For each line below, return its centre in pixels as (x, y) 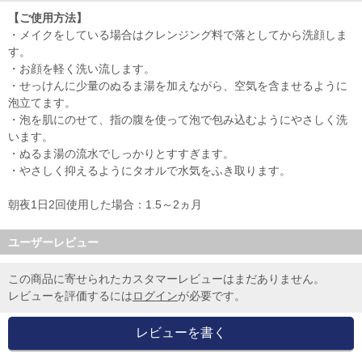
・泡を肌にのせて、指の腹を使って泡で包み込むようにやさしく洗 (178, 120)
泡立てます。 (42, 103)
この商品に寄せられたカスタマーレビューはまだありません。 (166, 279)
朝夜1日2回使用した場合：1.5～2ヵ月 (105, 205)
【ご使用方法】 (48, 18)
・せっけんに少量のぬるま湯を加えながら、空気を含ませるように (178, 86)
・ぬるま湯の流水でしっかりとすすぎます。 (121, 154)
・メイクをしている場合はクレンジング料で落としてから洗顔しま (178, 35)
